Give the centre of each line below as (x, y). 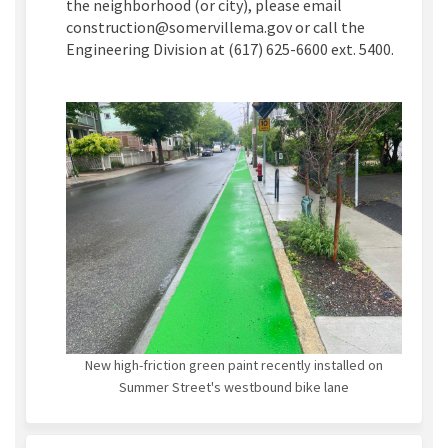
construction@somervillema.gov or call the (215, 27)
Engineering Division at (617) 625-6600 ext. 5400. (230, 49)
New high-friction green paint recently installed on (234, 365)
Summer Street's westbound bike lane (234, 387)
